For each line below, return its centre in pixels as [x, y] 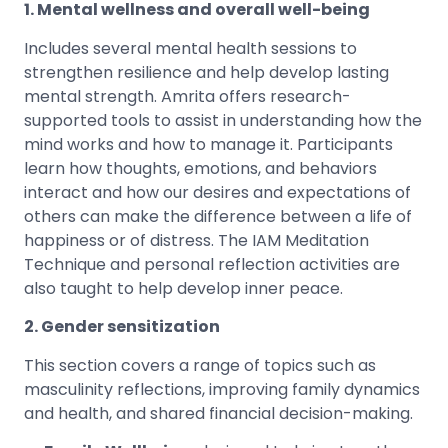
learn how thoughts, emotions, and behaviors [200, 168]
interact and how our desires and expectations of [217, 192]
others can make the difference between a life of [218, 216]
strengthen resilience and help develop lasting [206, 72]
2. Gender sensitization [123, 327]
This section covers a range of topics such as [200, 365]
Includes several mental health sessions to [190, 48]
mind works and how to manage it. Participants [208, 144]
